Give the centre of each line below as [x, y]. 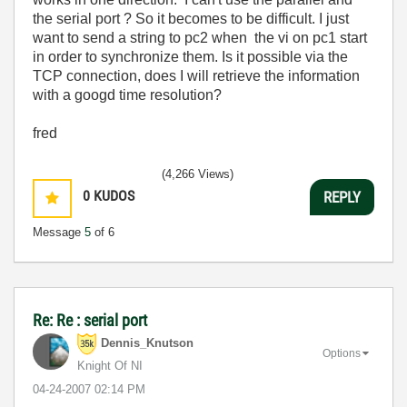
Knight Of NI [110, 366]
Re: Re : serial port [90, 320]
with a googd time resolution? [127, 95]
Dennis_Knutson [147, 343]
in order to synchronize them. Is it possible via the [190, 57]
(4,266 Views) [198, 174]
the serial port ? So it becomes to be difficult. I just [191, 19]
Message [59, 232]
